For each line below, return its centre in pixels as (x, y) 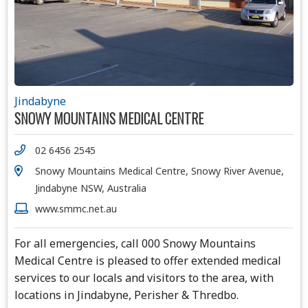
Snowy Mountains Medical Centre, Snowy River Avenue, (159, 170)
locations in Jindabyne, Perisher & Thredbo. (126, 295)
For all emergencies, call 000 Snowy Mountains (135, 243)
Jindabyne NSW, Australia (91, 188)
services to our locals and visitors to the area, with (144, 277)
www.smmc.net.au (76, 208)
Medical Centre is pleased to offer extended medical (148, 260)
